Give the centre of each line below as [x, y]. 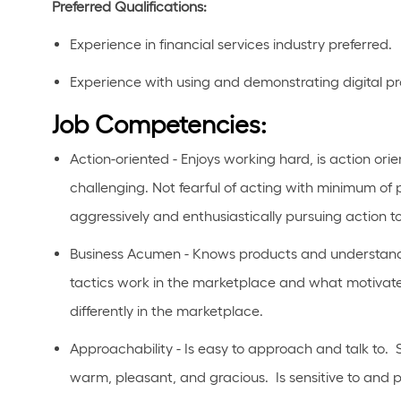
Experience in [113, 44]
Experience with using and [155, 82]
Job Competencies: [159, 125]
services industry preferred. [305, 44]
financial [187, 44]
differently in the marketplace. [168, 311]
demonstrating [291, 82]
